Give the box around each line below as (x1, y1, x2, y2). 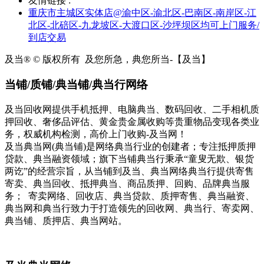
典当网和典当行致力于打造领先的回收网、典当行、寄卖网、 (5, 203, 259, 213)
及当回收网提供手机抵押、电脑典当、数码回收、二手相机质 (5, 104, 259, 114)
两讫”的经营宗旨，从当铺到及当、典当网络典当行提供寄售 (5, 166, 254, 176)
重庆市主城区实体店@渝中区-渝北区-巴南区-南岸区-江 (28, 8, 256, 18)
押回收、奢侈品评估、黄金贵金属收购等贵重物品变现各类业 (5, 116, 259, 127)
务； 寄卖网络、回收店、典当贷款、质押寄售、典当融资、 (5, 190, 255, 201)
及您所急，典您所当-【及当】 (85, 54, 210, 65)
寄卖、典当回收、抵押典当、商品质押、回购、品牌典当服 (5, 178, 250, 189)
